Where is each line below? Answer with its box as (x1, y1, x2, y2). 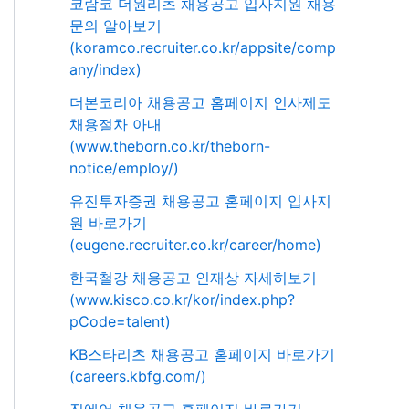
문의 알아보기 (69, 16, 162, 36)
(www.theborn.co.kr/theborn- (69, 137, 270, 156)
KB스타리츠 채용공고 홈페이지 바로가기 (69, 345, 335, 364)
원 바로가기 (69, 214, 147, 233)
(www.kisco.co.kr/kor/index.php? (69, 290, 295, 309)
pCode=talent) (69, 312, 171, 331)
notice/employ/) (69, 159, 179, 178)
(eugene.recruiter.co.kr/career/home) (69, 236, 321, 255)
